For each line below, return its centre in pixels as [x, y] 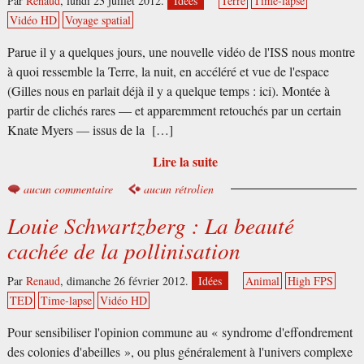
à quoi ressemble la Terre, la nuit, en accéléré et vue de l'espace [168, 72]
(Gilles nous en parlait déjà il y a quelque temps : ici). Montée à [168, 91]
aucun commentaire [68, 189]
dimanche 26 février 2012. [129, 280]
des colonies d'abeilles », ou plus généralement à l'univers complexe [180, 351]
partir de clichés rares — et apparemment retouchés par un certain [174, 111]
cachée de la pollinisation [123, 250]
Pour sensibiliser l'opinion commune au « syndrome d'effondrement [180, 332]
